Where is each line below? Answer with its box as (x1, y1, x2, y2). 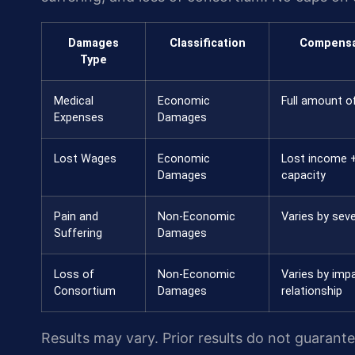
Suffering (54, 226, 102, 240)
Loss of (54, 267, 94, 281)
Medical (54, 94, 94, 108)
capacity (281, 168, 326, 182)
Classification (169, 36, 246, 50)
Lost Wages (54, 151, 116, 166)
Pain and (54, 209, 98, 223)
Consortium (54, 284, 116, 298)
